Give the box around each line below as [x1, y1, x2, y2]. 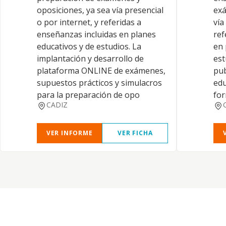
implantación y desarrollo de [37, 53, 144, 64]
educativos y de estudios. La [37, 41, 141, 52]
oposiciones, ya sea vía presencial [37, 5, 163, 16]
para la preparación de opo [37, 89, 140, 100]
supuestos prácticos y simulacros [37, 77, 162, 88]
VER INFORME [46, 129, 93, 137]
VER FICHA [118, 129, 153, 137]
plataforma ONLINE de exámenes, [37, 65, 165, 76]
